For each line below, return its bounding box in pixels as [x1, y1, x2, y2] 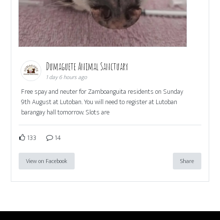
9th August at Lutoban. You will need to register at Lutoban [21, 96, 178, 108]
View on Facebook [26, 156, 68, 166]
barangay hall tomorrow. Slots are [21, 106, 110, 118]
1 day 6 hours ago [46, 72, 87, 82]
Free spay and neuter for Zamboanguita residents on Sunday [21, 85, 184, 97]
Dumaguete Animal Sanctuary [46, 60, 130, 73]
